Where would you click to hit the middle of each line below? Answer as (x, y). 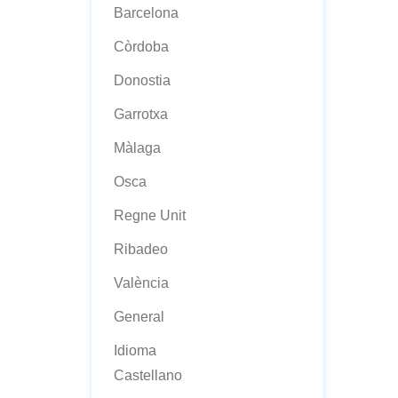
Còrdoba (141, 47)
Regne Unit (150, 215)
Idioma (135, 350)
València (141, 283)
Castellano (148, 375)
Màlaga (137, 148)
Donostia (142, 80)
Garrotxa (141, 114)
